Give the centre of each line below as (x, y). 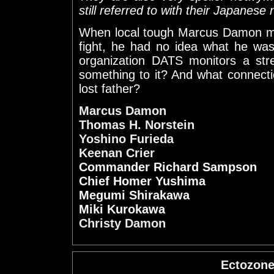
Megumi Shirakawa (134, 195)
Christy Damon (122, 223)
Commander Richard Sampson (168, 167)
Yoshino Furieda (126, 139)
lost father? (109, 89)
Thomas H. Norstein (137, 125)
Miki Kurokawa (122, 209)
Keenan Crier (117, 153)
